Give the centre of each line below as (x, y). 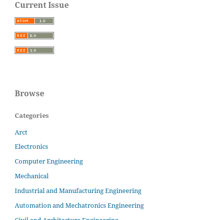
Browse (29, 93)
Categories (32, 115)
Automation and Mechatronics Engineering (79, 206)
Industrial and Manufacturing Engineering (78, 191)
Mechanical (32, 176)
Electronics (31, 147)
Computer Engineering (49, 161)
